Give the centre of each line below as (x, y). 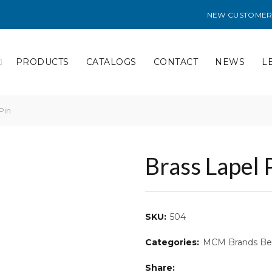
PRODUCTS (42, 62)
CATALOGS (111, 62)
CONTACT (176, 62)
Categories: (173, 242)
